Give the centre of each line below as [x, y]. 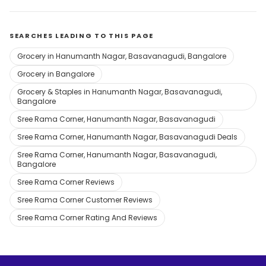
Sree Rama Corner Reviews [66, 182]
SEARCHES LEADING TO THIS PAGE [82, 36]
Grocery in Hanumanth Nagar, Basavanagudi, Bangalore [122, 56]
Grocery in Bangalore [56, 74]
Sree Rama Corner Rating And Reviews [87, 218]
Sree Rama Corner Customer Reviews [85, 200]
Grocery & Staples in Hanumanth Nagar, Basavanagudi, [120, 92]
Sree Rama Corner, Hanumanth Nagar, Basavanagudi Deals [127, 137]
